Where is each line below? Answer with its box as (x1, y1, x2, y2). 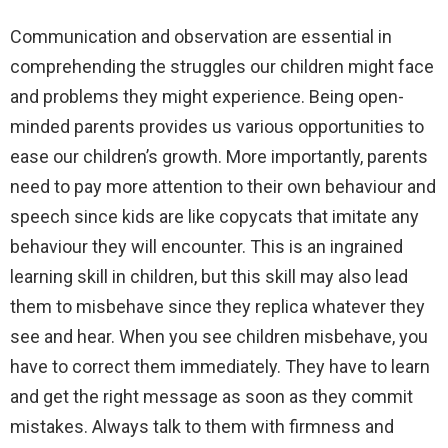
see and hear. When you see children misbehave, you (10, 325, 428, 347)
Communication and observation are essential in (10, 25, 392, 47)
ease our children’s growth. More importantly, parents (10, 145, 428, 167)
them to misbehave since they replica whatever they (10, 295, 425, 317)
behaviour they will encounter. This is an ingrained (10, 235, 403, 257)
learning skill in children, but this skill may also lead (10, 265, 408, 287)
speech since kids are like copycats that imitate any (10, 205, 419, 227)
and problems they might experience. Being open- (10, 85, 404, 107)
